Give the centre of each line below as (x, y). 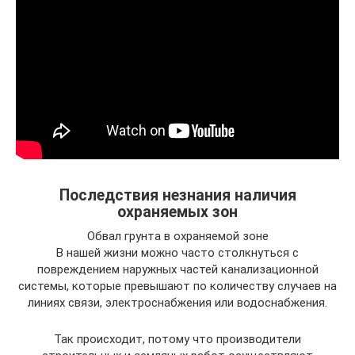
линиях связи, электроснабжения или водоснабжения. (177, 303)
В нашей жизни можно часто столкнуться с (177, 253)
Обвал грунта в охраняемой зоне (177, 236)
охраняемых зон (177, 212)
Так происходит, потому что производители (177, 339)
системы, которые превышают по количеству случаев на (177, 286)
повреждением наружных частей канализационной (177, 269)
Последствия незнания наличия (177, 196)
